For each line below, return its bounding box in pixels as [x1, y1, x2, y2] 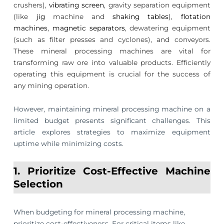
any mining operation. [13, 81, 89, 89]
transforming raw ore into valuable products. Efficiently [13, 58, 210, 66]
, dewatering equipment [124, 23, 210, 32]
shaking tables [104, 12, 169, 20]
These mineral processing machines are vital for [13, 46, 210, 55]
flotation [172, 12, 210, 20]
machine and [44, 12, 105, 20]
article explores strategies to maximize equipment [13, 127, 210, 136]
